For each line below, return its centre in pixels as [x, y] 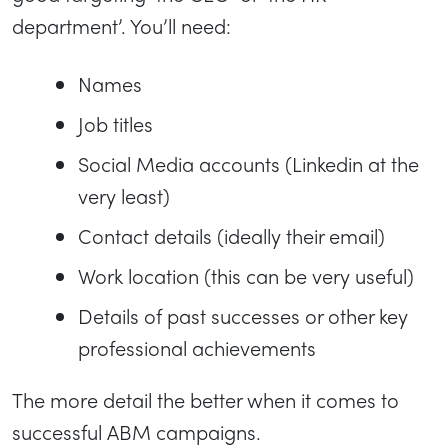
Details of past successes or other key [243, 316]
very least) [124, 196]
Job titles [115, 124]
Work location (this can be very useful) [246, 276]
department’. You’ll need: [121, 26]
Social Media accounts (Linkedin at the [248, 164]
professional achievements [197, 348]
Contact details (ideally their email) [231, 236]
